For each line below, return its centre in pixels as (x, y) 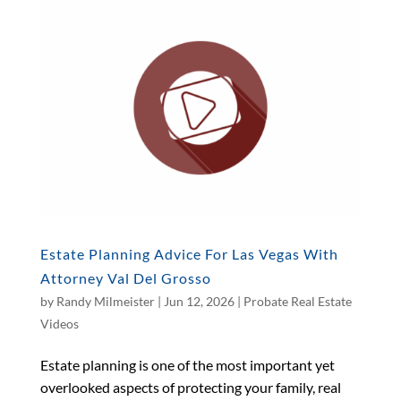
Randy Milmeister (105, 302)
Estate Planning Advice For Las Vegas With (189, 254)
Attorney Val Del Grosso (125, 278)
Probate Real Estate (297, 302)
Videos (59, 324)
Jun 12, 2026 (199, 302)
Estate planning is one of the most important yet (187, 365)
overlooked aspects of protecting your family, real (190, 388)
